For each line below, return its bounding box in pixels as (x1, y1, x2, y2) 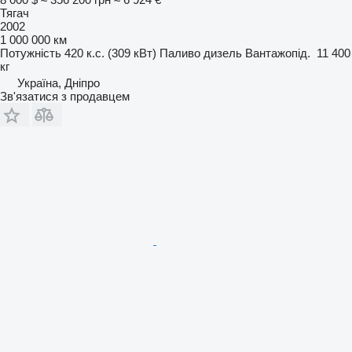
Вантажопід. (245, 46, 310, 60)
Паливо (159, 46, 200, 60)
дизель (203, 46, 242, 60)
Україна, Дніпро (17, 76, 100, 90)
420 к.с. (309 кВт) (64, 46, 156, 60)
